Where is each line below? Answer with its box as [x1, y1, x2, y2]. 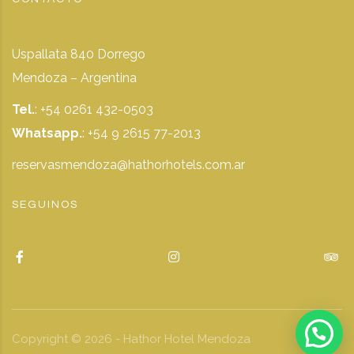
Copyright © [12, 332, 81, 346]
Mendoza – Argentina [12, 70, 137, 85]
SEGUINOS [12, 199, 78, 210]
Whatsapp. [12, 126, 82, 141]
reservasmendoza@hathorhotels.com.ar [12, 157, 245, 172]
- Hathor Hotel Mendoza [115, 332, 250, 346]
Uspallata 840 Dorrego [12, 47, 145, 62]
